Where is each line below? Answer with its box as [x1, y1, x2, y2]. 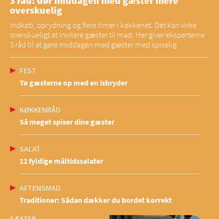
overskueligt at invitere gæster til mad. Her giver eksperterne [10, 29, 205, 41]
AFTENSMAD [20, 183, 61, 193]
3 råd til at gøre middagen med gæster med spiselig [10, 39, 176, 50]
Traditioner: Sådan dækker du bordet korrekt [20, 195, 172, 205]
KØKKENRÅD [20, 105, 61, 115]
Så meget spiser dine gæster [20, 117, 114, 127]
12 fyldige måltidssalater [20, 156, 103, 166]
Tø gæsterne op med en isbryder [20, 78, 128, 88]
